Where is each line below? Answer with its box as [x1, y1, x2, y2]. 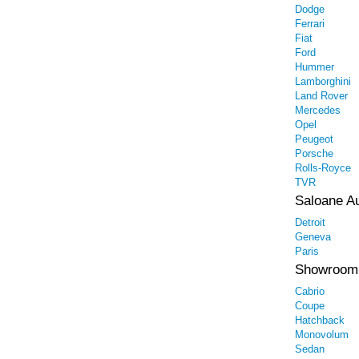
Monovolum [295, 329, 349, 341]
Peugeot [295, 133, 333, 145]
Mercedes [295, 104, 341, 116]
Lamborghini [295, 75, 351, 87]
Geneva [295, 231, 331, 243]
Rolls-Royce [295, 162, 351, 174]
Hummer [295, 61, 334, 73]
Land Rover [295, 90, 348, 102]
